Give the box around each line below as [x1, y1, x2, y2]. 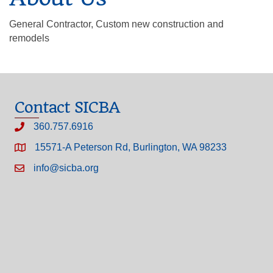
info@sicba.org [34, 163, 99, 174]
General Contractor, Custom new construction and [9, 19, 224, 30]
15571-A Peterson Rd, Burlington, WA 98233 [35, 142, 227, 153]
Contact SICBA [15, 98, 119, 117]
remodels [9, 33, 49, 44]
